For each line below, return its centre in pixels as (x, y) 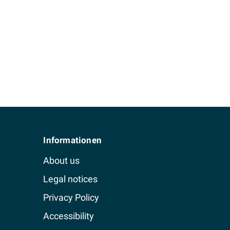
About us (62, 161)
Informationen (72, 140)
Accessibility (69, 216)
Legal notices (71, 179)
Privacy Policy (71, 198)
